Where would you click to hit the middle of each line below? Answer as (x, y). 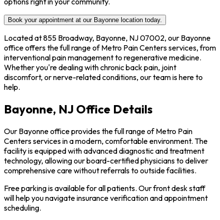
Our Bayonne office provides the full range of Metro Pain (98, 131)
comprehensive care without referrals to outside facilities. (100, 170)
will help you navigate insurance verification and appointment (106, 198)
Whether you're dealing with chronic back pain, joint (90, 67)
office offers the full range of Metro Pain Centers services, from (110, 47)
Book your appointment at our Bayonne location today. (85, 20)
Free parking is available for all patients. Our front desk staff (105, 188)
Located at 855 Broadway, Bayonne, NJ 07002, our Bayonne (107, 38)
